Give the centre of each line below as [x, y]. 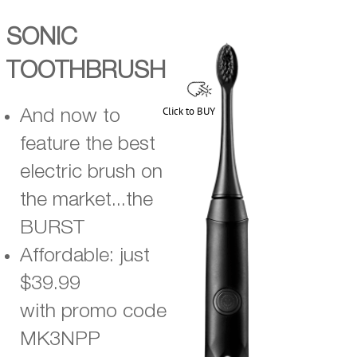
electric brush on [91, 173]
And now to [70, 117]
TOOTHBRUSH [86, 73]
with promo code [93, 312]
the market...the [86, 200]
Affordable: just [85, 256]
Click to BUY [189, 111]
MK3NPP [60, 340]
